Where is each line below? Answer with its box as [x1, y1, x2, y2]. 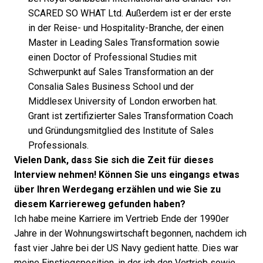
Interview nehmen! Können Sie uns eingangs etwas [14, 170, 240, 180]
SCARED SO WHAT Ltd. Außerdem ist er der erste [28, 8, 231, 18]
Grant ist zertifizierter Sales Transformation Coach [28, 111, 233, 121]
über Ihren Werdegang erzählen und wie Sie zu [14, 184, 221, 194]
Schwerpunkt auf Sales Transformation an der [28, 67, 214, 77]
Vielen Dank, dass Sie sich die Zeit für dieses [14, 155, 214, 165]
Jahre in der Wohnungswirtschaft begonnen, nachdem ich [14, 228, 247, 238]
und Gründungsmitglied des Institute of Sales [28, 126, 214, 136]
